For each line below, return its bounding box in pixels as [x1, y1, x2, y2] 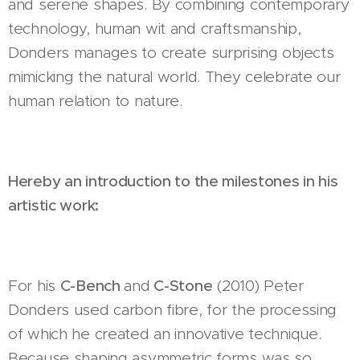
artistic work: [8, 196, 103, 215]
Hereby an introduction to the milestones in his [8, 172, 338, 191]
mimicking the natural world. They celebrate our [8, 67, 341, 87]
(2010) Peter [212, 276, 304, 296]
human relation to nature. [8, 92, 182, 111]
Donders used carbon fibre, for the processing [8, 301, 337, 320]
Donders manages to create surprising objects [8, 43, 334, 63]
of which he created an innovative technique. [8, 325, 321, 344]
